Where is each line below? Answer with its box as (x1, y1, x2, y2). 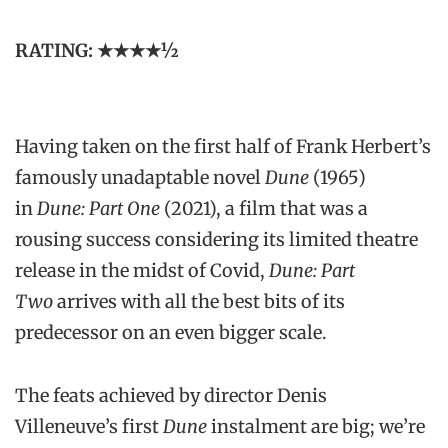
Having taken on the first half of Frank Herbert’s (15, 134, 431, 158)
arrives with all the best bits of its (57, 289, 345, 313)
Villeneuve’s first (15, 414, 163, 438)
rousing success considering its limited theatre (15, 227, 418, 251)
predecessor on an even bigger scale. (15, 320, 327, 344)
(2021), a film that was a (164, 196, 368, 220)
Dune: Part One (37, 196, 164, 220)
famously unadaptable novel (15, 165, 265, 189)
